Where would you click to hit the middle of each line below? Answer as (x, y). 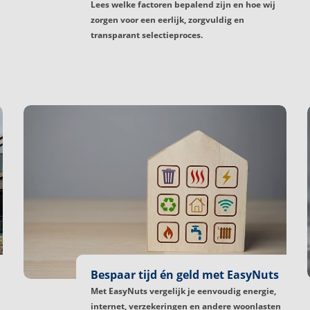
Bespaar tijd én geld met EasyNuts (185, 274)
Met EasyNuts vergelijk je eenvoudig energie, (183, 291)
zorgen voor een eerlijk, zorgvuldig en (167, 19)
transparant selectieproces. (147, 35)
